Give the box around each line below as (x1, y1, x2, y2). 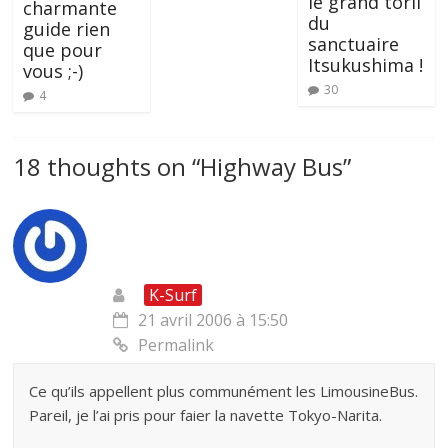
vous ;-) (23, 58, 84, 83)
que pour (23, 37, 103, 62)
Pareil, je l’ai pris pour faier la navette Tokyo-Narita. (29, 404, 383, 425)
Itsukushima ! (307, 52, 423, 77)
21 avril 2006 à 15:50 (138, 308, 289, 331)
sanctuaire (307, 31, 399, 56)
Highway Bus (200, 149, 344, 183)
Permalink (138, 333, 215, 356)
